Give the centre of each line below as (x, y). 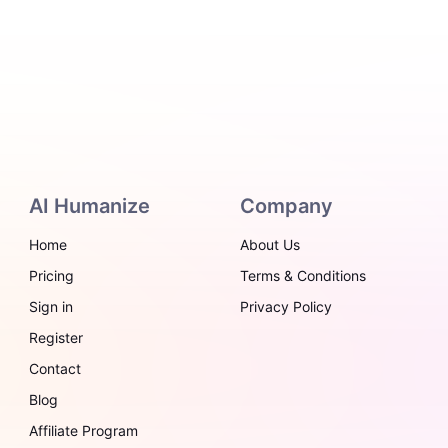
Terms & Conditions (303, 275)
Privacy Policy (286, 306)
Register (56, 337)
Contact (55, 368)
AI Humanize (90, 206)
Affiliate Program (84, 430)
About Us (270, 244)
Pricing (52, 275)
